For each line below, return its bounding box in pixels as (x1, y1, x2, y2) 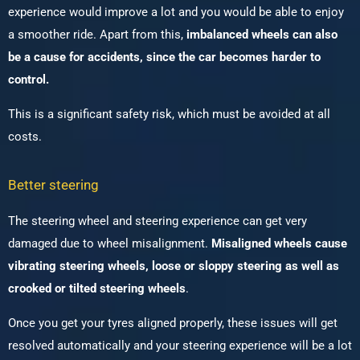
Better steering (8, 177, 99, 194)
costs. (8, 129, 45, 145)
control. (8, 72, 52, 88)
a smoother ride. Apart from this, (8, 27, 186, 43)
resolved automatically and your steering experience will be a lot (8, 338, 352, 354)
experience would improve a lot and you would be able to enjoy (8, 5, 344, 20)
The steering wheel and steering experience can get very (8, 214, 307, 229)
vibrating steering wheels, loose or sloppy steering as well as (8, 259, 339, 274)
